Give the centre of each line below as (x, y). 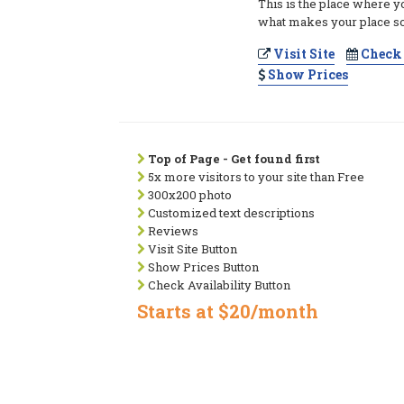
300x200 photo (188, 195)
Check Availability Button (218, 285)
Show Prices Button (202, 267)
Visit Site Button (191, 249)
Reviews (172, 231)
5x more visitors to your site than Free (255, 177)
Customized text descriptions (230, 213)
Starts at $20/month (228, 311)
